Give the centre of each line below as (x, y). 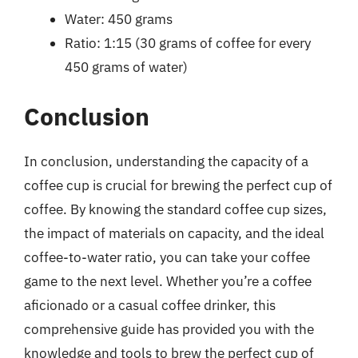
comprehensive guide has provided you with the (169, 329)
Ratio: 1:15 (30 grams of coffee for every (188, 43)
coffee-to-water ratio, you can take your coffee (167, 257)
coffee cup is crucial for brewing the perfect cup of (178, 185)
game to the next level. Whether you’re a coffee (168, 281)
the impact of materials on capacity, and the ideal (174, 233)
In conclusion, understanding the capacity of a (166, 161)
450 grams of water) (126, 67)
